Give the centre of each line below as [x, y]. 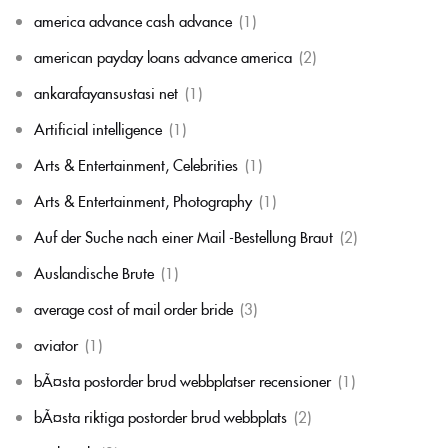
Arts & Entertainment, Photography [143, 200]
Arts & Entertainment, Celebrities [136, 164]
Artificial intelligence [98, 128]
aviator [56, 344]
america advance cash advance [133, 20]
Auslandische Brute [94, 272]
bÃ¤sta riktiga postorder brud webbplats [160, 416]
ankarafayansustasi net [106, 92]
